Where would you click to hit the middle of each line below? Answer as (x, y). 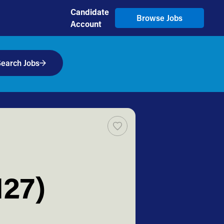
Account (86, 24)
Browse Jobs (159, 18)
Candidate (90, 12)
